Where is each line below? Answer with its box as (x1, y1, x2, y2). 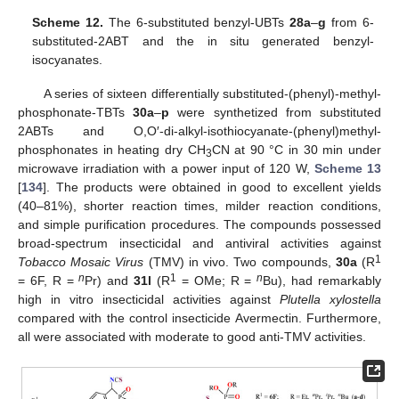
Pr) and (85, 273, 134, 289)
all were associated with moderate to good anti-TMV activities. (18, 330, 366, 345)
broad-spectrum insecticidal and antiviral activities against (18, 236, 381, 251)
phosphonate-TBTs (18, 105, 134, 120)
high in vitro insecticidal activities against (18, 292, 280, 307)
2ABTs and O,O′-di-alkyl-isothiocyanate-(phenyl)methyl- (18, 124, 381, 139)
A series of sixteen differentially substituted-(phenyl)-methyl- (43, 86, 381, 102)
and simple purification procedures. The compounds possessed (18, 217, 381, 232)
